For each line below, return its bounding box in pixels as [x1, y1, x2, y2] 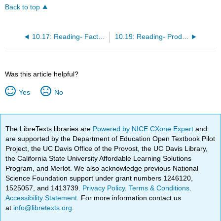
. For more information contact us [77, 193, 182, 202]
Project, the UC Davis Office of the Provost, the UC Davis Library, [5, 144, 208, 152]
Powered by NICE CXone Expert [93, 124, 196, 133]
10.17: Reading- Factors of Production [98, 33, 105, 41]
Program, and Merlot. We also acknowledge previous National [5, 164, 199, 172]
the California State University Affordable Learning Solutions [5, 154, 192, 162]
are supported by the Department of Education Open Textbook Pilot [5, 134, 216, 143]
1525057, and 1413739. [5, 184, 83, 192]
